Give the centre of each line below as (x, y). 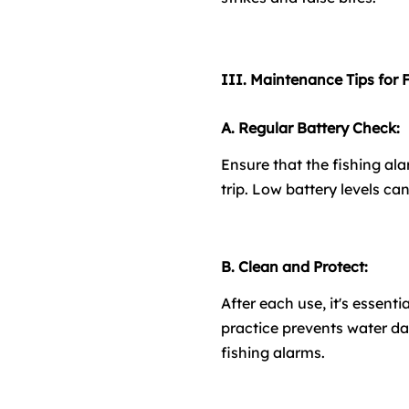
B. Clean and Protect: (296, 266)
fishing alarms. (273, 352)
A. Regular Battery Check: (312, 127)
